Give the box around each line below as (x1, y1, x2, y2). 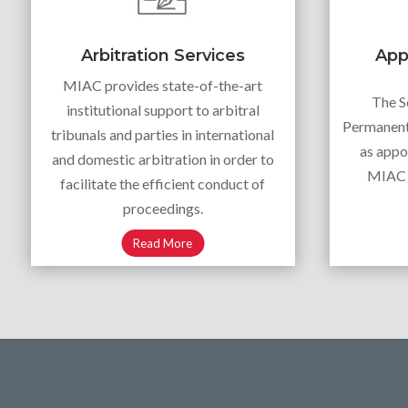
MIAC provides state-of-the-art (63, 76, 263, 94)
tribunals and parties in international (51, 125, 275, 143)
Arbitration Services (80, 45, 245, 66)
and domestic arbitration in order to (51, 149, 274, 168)
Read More (133, 235, 193, 250)
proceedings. (122, 199, 203, 217)
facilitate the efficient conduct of (60, 174, 266, 192)
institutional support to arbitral (66, 100, 260, 118)
